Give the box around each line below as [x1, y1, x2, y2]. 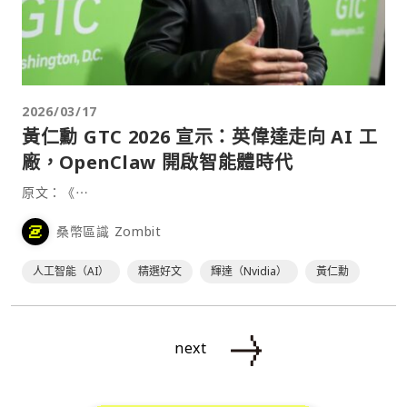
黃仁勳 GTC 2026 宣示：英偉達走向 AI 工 [22, 124, 378, 149]
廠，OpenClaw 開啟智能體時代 [22, 149, 293, 174]
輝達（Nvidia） [211, 263, 287, 279]
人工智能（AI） [33, 263, 109, 279]
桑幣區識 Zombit [56, 223, 162, 241]
